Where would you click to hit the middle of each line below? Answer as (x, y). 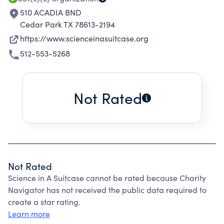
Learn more (29, 214)
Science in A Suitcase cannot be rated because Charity (107, 178)
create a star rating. (44, 202)
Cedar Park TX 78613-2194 (67, 24)
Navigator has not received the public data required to (107, 190)
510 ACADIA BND (51, 12)
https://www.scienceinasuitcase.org (84, 38)
